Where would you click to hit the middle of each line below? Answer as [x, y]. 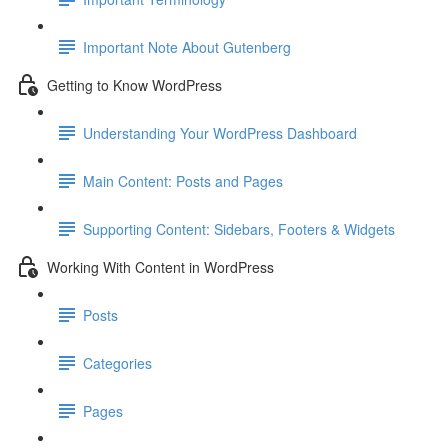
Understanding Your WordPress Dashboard [220, 132]
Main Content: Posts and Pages [183, 180]
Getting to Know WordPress [134, 84]
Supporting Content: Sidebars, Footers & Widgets [239, 228]
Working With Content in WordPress [160, 266]
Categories [117, 362]
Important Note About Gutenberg [187, 46]
